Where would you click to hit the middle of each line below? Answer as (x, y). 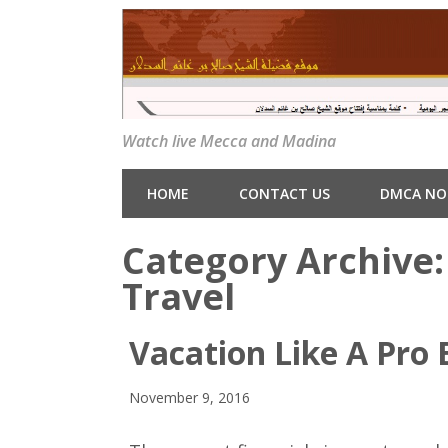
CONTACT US (284, 194)
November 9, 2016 (190, 398)
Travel (178, 297)
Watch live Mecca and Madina (229, 141)
